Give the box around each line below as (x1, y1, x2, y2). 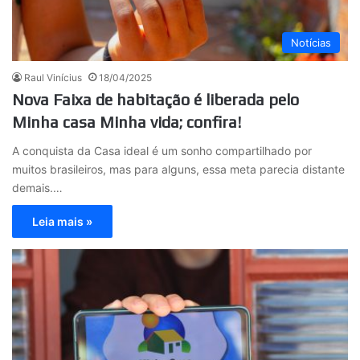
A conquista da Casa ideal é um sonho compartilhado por (12, 144, 312, 158)
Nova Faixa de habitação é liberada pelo (12, 90, 299, 109)
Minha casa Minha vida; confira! (12, 112, 241, 132)
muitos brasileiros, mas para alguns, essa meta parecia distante (12, 162, 345, 177)
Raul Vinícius (24, 72, 82, 84)
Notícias (291, 36, 331, 50)
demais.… (12, 181, 63, 195)
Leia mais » (32, 215, 92, 229)
